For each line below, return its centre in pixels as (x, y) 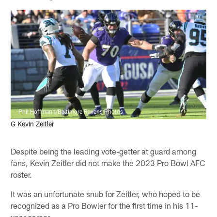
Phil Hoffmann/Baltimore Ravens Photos (71, 112)
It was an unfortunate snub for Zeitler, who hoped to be (106, 194)
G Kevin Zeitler (33, 124)
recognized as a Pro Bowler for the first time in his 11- (104, 205)
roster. (22, 174)
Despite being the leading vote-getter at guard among (104, 151)
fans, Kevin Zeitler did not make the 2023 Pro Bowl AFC (108, 163)
